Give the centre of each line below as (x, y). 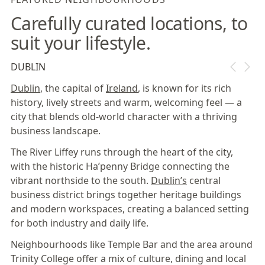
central (204, 180)
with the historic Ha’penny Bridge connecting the (120, 166)
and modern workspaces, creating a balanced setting (130, 209)
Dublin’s (169, 180)
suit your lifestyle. (80, 43)
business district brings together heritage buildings (126, 194)
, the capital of (73, 88)
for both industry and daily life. (80, 223)
